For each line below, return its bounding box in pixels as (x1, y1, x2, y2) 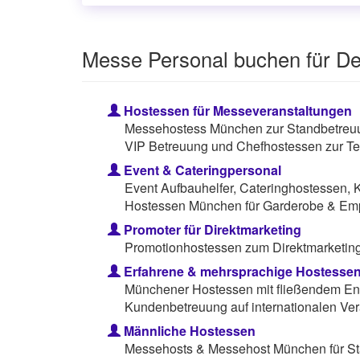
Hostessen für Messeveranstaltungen (121, 101, 352, 121)
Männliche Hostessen (121, 321, 256, 341)
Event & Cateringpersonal (121, 161, 281, 180)
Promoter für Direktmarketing (121, 220, 301, 239)
